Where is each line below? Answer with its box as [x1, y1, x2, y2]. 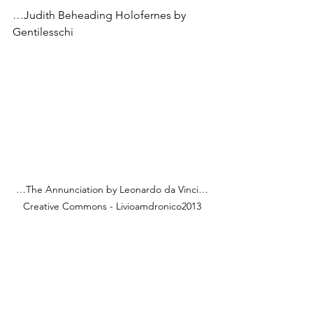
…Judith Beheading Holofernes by [13, 8, 189, 22]
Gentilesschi [13, 24, 73, 38]
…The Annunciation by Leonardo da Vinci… [15, 183, 208, 196]
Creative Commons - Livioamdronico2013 [22, 200, 201, 213]
